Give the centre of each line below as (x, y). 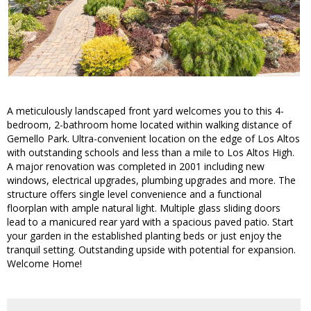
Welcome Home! (44, 264)
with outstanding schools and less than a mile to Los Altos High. (151, 153)
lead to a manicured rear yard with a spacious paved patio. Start (150, 222)
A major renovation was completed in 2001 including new (136, 167)
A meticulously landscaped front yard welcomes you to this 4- (145, 111)
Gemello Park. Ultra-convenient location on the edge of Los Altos (153, 139)
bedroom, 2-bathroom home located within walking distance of (149, 125)
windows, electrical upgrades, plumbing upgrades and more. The (151, 180)
